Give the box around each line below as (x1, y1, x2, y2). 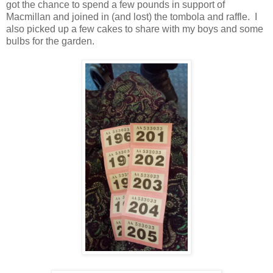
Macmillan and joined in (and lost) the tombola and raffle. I (6, 11, 257, 22)
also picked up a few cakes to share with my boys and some (6, 23, 263, 34)
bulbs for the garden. (6, 35, 94, 46)
